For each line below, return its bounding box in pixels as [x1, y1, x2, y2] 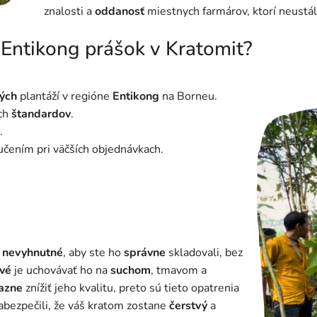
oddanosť [95, 4, 144, 20]
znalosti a [44, 4, 95, 20]
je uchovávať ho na [11, 263, 110, 279]
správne [124, 245, 166, 261]
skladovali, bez [166, 245, 243, 261]
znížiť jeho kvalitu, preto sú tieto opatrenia [23, 280, 239, 296]
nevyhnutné [2, 245, 63, 261]
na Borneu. [159, 88, 217, 105]
